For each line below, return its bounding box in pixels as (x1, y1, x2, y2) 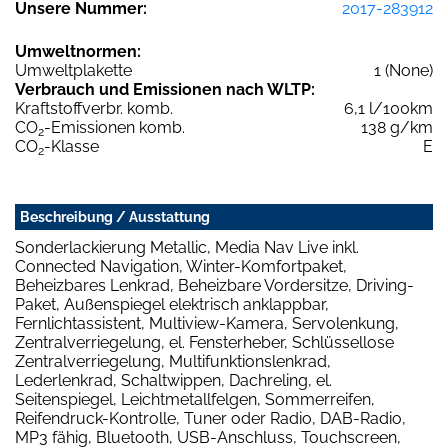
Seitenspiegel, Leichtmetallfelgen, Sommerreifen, (15, 390, 375, 410)
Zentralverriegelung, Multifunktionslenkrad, (15, 352, 331, 372)
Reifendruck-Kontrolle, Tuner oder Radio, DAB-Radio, (15, 409, 406, 429)
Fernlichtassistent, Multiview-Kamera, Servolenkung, (15, 314, 399, 334)
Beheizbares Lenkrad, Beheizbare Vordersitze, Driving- (15, 276, 414, 296)
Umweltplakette (15, 61, 132, 81)
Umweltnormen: (15, 42, 141, 62)
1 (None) (374, 61, 433, 81)
